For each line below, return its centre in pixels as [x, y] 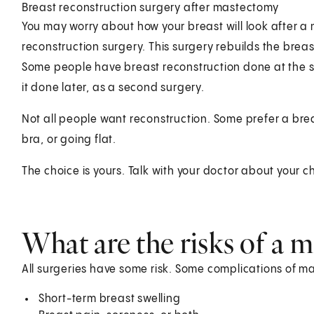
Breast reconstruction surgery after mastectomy [150, 8]
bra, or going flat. [69, 139]
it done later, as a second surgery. [113, 88]
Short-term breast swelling [109, 299]
